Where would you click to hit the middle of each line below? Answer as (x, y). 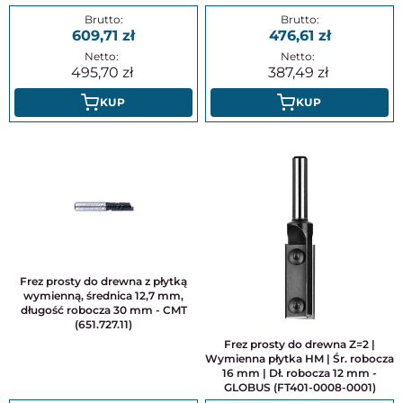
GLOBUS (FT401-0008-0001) (300, 387)
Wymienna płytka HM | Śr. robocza (300, 358)
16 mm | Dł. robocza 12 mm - (300, 372)
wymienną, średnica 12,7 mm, (103, 296)
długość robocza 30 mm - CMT (103, 310)
